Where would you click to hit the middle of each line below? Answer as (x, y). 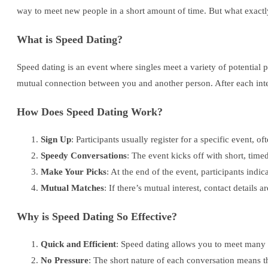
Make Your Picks (74, 172)
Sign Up (56, 140)
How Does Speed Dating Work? (90, 112)
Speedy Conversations (84, 156)
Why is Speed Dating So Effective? (97, 216)
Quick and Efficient (78, 244)
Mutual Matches (72, 188)
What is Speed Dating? (70, 39)
